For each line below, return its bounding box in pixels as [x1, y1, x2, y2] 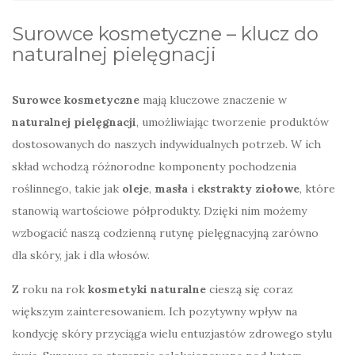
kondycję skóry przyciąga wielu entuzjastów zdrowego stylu [12, 326, 332, 341]
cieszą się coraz [206, 281, 293, 296]
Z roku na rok [12, 281, 88, 296]
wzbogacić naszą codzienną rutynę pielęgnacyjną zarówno [12, 225, 319, 240]
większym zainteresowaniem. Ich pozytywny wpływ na [12, 303, 297, 319]
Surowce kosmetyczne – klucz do [12, 21, 319, 45]
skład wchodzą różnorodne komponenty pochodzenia [12, 158, 296, 174]
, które [300, 181, 335, 196]
